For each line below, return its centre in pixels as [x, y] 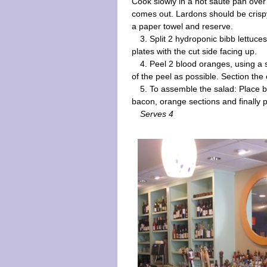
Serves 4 [157, 114]
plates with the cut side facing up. [194, 51]
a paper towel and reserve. [182, 26]
